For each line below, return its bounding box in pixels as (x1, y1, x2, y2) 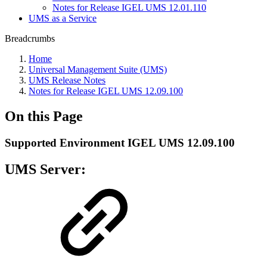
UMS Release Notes (29, 75, 105, 85)
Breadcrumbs (5, 33, 55, 44)
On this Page (5, 108, 83, 124)
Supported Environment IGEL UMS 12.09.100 (5, 136, 235, 149)
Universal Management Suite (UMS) (29, 64, 167, 74)
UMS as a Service (29, 13, 97, 23)
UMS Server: (5, 161, 86, 177)
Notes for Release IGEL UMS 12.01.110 (52, 2, 206, 13)
